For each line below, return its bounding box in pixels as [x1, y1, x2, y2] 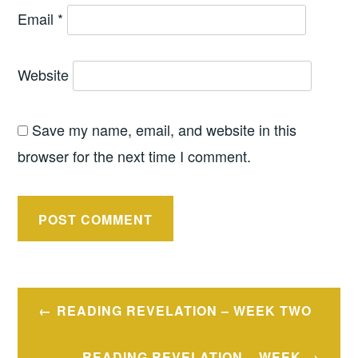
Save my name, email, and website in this [32, 119, 297, 141]
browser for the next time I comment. [18, 145, 252, 167]
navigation [17, 314, 129, 349]
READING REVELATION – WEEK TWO [56, 301, 312, 320]
